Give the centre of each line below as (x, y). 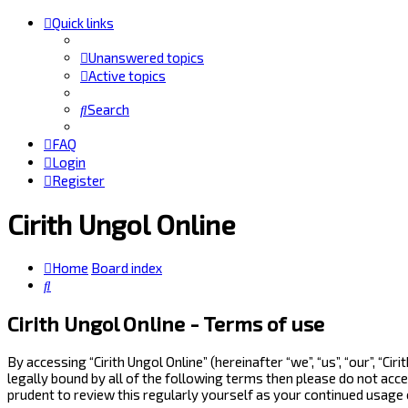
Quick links (83, 23)
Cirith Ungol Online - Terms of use (166, 323)
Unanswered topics (146, 57)
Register (78, 180)
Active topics (127, 76)
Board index (127, 268)
